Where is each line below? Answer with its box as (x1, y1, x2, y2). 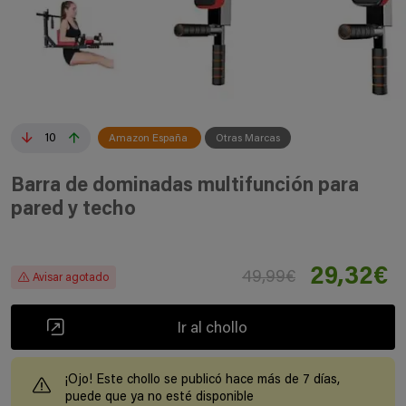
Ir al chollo (176, 320, 247, 337)
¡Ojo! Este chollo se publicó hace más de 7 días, (65, 373, 340, 387)
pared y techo (11, 200, 136, 220)
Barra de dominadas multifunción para (11, 177, 359, 197)
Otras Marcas (216, 133, 280, 144)
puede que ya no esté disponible (65, 391, 254, 404)
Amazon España (109, 133, 190, 144)
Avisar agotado (33, 272, 109, 284)
